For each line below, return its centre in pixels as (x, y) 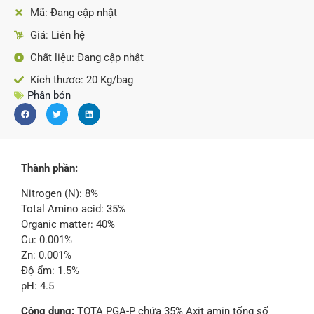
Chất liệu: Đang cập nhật (87, 57)
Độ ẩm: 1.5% (50, 270)
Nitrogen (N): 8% (60, 193)
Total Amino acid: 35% (73, 209)
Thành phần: (49, 168)
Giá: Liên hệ (57, 35)
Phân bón (49, 95)
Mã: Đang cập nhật (73, 13)
